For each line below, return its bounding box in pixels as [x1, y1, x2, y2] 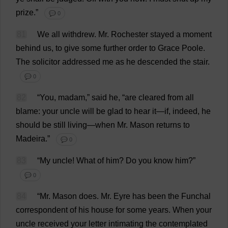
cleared [138, 93, 165, 102]
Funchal [179, 192, 211, 201]
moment [183, 30, 212, 39]
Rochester [111, 30, 148, 39]
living [68, 121, 87, 129]
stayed [150, 30, 174, 39]
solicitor [32, 58, 60, 66]
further [103, 44, 126, 52]
